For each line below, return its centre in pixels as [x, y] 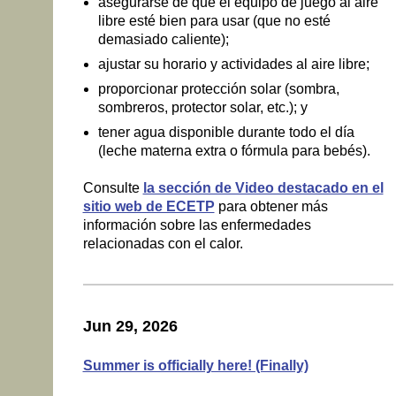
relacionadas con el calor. [163, 244]
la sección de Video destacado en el [263, 188]
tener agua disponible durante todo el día [226, 133]
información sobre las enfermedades [197, 225]
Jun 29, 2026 [130, 327]
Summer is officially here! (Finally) [195, 365]
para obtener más [271, 207]
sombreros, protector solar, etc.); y [202, 108]
